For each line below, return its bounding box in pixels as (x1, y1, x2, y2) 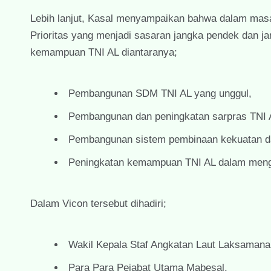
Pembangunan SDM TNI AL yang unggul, (68, 87, 252, 99)
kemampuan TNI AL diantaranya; (30, 46, 177, 58)
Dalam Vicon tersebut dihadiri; (30, 197, 166, 209)
